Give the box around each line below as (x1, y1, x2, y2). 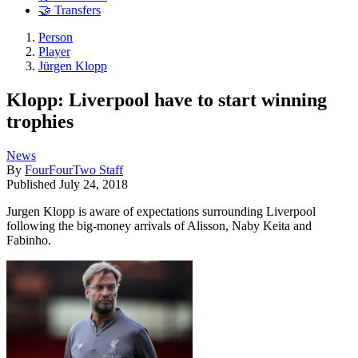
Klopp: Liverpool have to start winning (6, 89, 327, 110)
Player (38, 45, 70, 59)
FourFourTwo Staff (25, 162, 123, 177)
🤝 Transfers (38, 3, 101, 18)
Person (38, 30, 73, 45)
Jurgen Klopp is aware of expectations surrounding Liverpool (6, 204, 316, 218)
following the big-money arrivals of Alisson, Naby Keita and (6, 218, 312, 233)
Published (6, 177, 59, 191)
